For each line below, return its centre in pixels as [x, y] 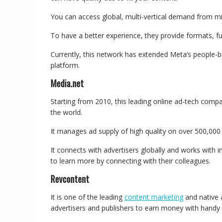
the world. [67, 112]
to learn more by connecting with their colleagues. [132, 161]
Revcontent [70, 179]
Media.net [67, 83]
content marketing [154, 197]
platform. [66, 65]
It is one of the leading [87, 197]
